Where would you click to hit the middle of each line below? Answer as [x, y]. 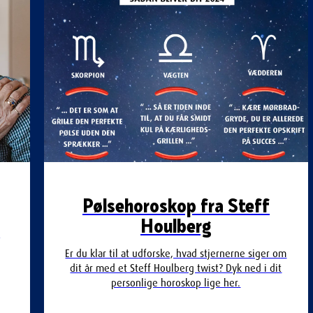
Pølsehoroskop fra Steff [176, 205]
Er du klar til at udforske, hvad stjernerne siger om [176, 253]
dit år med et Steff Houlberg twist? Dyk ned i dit [176, 268]
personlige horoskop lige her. [176, 283]
